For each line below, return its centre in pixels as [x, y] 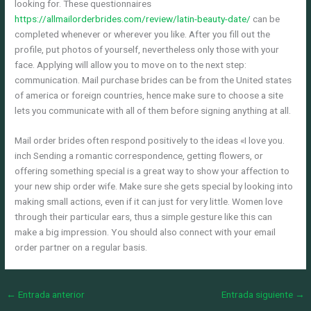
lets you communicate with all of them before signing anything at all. [153, 110]
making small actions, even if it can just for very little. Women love [149, 202]
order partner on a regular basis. [81, 247]
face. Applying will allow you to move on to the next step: [131, 64]
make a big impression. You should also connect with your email [145, 232]
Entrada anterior [51, 295]
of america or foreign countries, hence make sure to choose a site [149, 95]
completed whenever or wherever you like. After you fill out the [143, 34]
